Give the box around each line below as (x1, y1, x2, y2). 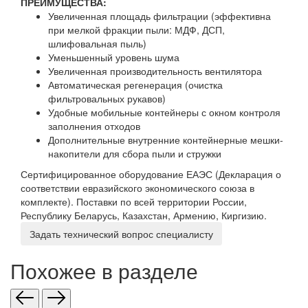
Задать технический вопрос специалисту (30, 227, 213, 241)
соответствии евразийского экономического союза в (21, 181, 254, 195)
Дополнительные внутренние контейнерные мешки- (48, 133, 283, 146)
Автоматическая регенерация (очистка (48, 78, 223, 91)
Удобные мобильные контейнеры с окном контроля (48, 105, 280, 119)
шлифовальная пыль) (48, 36, 149, 50)
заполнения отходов (48, 119, 143, 133)
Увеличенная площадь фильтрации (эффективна (48, 9, 271, 23)
